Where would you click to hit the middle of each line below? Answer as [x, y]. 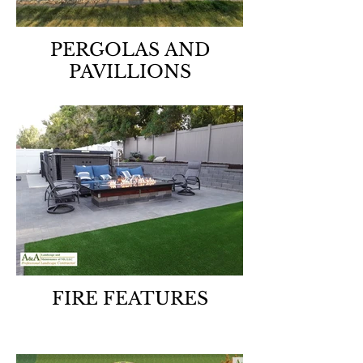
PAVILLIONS [130, 72]
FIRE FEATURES [130, 299]
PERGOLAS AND [130, 50]
